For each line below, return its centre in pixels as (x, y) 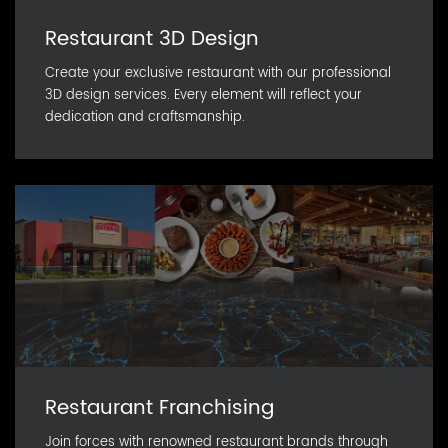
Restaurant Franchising (159, 408)
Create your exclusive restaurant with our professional (218, 73)
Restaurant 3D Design (152, 38)
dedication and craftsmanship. (145, 117)
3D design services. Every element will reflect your (203, 95)
